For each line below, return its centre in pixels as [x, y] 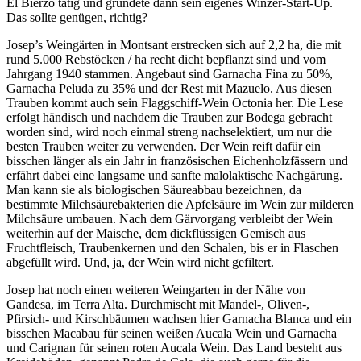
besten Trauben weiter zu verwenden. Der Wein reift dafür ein [164, 147]
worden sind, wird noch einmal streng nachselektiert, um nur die [169, 132]
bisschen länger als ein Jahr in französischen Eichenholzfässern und [177, 161]
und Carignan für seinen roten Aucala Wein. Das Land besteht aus [174, 348]
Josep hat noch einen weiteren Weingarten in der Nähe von [156, 290]
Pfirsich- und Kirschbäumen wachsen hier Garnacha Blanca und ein [179, 319]
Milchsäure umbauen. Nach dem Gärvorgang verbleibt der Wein [170, 219]
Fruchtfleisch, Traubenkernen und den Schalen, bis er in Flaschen [172, 248]
